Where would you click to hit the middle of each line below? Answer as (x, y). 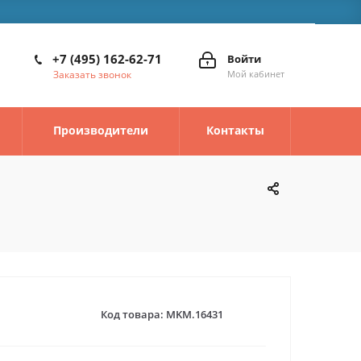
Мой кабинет (256, 74)
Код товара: (132, 314)
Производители (101, 130)
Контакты (235, 130)
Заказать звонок (92, 75)
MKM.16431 (194, 314)
